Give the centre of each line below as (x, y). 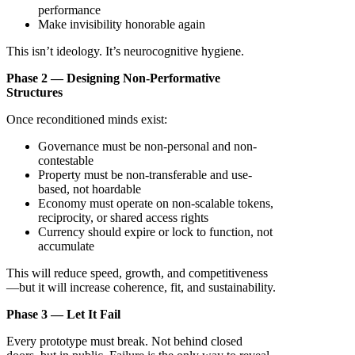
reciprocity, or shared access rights (123, 218)
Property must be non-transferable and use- (145, 175)
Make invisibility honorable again (122, 25)
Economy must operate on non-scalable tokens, (156, 204)
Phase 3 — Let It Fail (63, 315)
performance (69, 10)
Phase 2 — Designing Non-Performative (113, 78)
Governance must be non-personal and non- (147, 147)
